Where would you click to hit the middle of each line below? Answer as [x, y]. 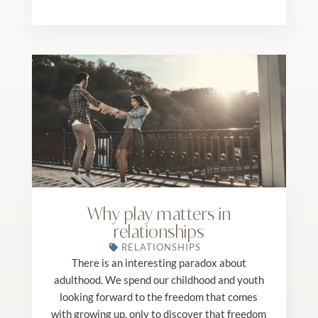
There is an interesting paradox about [159, 262]
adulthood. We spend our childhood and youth [159, 279]
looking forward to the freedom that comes [159, 296]
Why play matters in [159, 214]
